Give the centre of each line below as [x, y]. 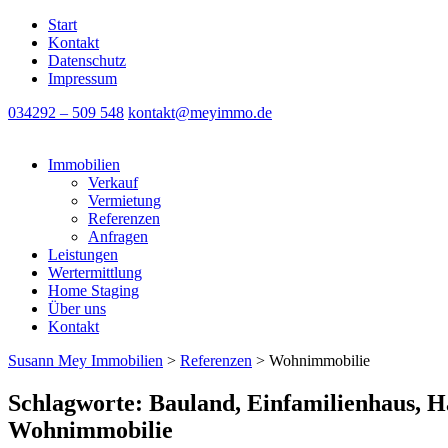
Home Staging [93, 290]
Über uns [77, 308]
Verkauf [113, 182]
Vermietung [124, 200]
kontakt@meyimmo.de [200, 112]
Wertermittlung [95, 272]
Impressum [82, 78]
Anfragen [118, 236]
